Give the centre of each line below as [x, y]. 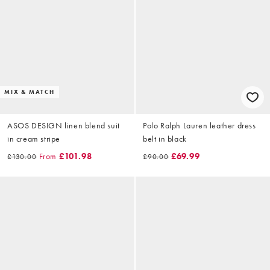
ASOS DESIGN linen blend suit [64, 125]
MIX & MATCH [30, 92]
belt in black [165, 138]
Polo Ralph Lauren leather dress [199, 125]
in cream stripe [34, 138]
